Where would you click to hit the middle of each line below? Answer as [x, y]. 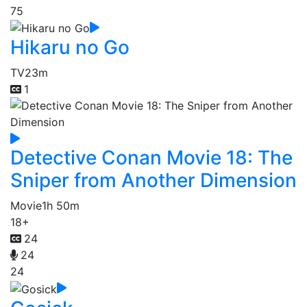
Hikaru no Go [70, 48]
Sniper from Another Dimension [153, 181]
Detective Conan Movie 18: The [151, 158]
